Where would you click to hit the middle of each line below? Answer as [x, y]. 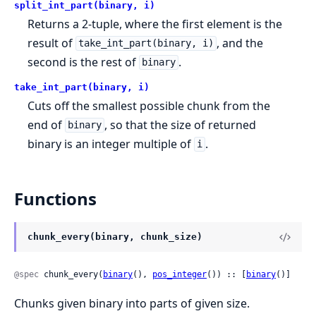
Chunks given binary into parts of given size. [132, 303]
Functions [55, 199]
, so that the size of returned [180, 124]
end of [47, 124]
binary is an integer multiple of [111, 144]
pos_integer [180, 274]
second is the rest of [84, 62]
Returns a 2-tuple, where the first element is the [155, 24]
